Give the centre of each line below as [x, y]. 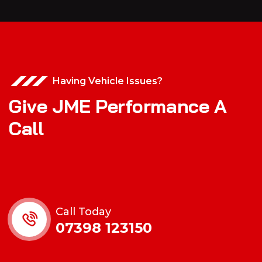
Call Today [83, 211]
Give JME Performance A [118, 106]
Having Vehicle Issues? [108, 81]
